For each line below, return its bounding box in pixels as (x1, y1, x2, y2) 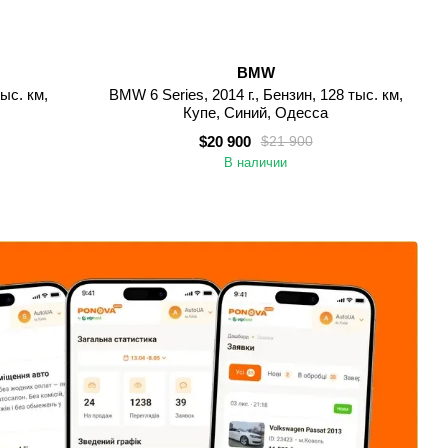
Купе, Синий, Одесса (183, 103, 329, 121)
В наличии (224, 154, 288, 170)
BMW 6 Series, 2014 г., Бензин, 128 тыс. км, (108, 85, 403, 103)
